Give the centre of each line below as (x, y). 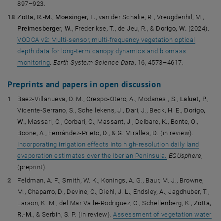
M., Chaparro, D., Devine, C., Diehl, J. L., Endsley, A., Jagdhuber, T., (113, 192)
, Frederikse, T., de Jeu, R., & (113, 28)
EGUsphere (185, 156)
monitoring (34, 62)
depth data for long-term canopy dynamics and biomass (102, 51)
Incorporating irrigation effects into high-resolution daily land (108, 144)
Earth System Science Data (94, 62)
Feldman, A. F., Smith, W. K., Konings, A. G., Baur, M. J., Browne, (110, 180)
